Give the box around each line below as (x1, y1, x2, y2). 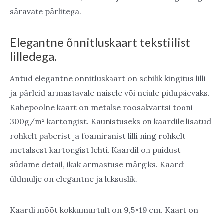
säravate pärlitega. (10, 6, 83, 17)
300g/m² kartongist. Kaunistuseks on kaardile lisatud (10, 116, 211, 126)
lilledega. (10, 49, 57, 64)
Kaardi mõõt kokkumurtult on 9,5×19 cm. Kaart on (10, 204, 198, 215)
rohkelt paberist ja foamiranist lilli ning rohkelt (10, 130, 185, 141)
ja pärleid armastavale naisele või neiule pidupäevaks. (10, 87, 210, 98)
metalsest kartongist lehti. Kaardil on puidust (10, 145, 181, 155)
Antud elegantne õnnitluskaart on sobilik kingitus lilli (10, 73, 206, 83)
